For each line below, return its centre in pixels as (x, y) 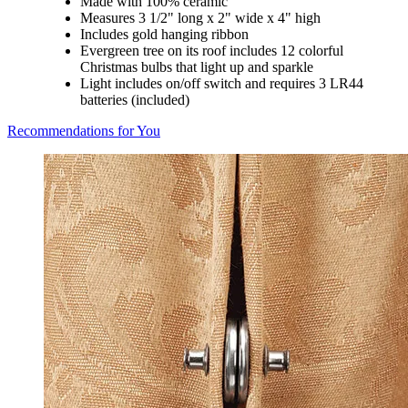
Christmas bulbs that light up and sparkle (197, 67)
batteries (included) (135, 100)
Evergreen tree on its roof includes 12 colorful (212, 51)
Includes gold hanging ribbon (164, 35)
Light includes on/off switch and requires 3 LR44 (222, 84)
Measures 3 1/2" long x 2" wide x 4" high (200, 18)
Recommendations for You (84, 131)
